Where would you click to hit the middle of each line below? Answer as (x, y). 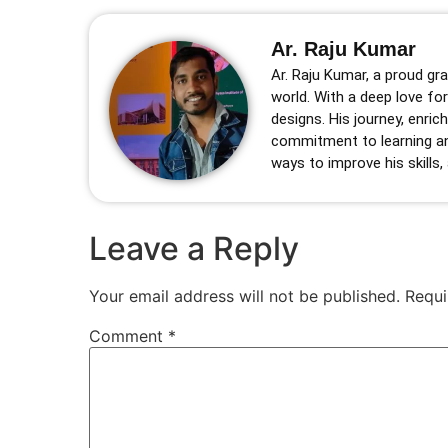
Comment (128, 336)
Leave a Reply (194, 249)
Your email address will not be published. (244, 296)
